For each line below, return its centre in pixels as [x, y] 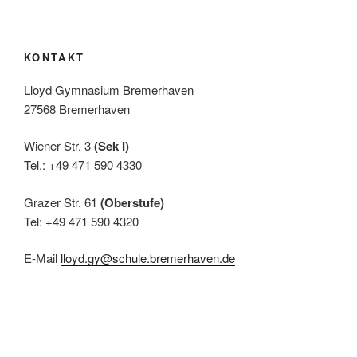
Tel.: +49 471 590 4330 [83, 165]
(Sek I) [112, 146]
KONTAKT [55, 57]
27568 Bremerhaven [77, 108]
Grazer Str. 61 [62, 202]
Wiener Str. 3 [59, 146]
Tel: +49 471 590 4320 [81, 221]
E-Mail [42, 258]
